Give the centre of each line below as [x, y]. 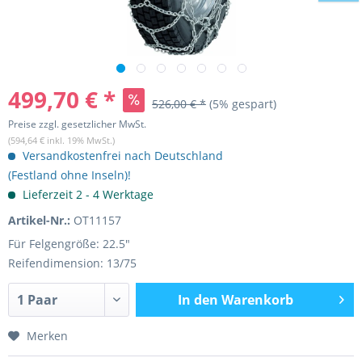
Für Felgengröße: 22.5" [69, 244]
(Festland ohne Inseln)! [69, 175]
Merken [47, 336]
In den [198, 300]
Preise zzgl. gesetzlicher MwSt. [77, 124]
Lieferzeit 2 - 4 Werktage [86, 194]
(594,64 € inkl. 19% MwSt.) [61, 140]
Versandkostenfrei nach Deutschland [121, 156]
